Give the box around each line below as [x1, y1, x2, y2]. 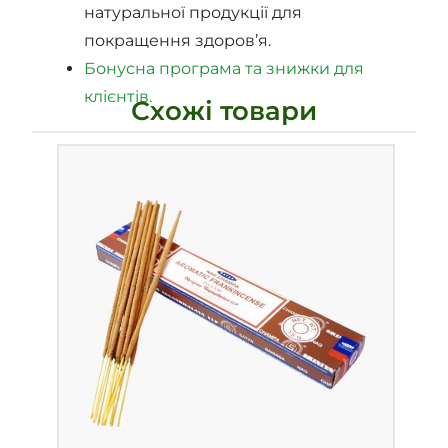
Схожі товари [131, 95, 317, 128]
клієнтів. [84, 87, 153, 107]
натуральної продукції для [84, 3, 303, 23]
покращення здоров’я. [84, 31, 272, 51]
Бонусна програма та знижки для [84, 59, 365, 79]
